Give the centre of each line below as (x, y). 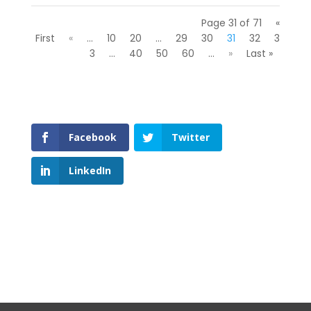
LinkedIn (90, 170)
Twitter (190, 137)
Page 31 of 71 (232, 23)
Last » (260, 54)
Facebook (92, 137)
